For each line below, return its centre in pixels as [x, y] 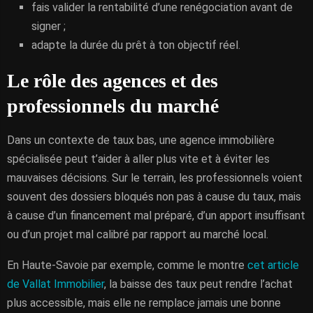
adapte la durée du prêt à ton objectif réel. [136, 45]
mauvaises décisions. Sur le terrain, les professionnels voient [155, 178]
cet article [273, 265]
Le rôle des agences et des [112, 81]
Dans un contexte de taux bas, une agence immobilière [141, 140]
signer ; [49, 26]
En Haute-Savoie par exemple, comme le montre [127, 265]
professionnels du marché [113, 106]
